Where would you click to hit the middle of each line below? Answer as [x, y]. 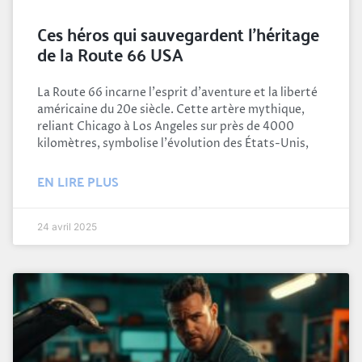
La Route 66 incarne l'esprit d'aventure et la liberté [177, 92]
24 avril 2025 [67, 226]
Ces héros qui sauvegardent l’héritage [178, 33]
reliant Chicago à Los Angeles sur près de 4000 [166, 126]
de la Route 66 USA [110, 53]
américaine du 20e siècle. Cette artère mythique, [171, 109]
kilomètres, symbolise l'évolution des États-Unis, [173, 143]
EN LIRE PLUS [78, 181]
